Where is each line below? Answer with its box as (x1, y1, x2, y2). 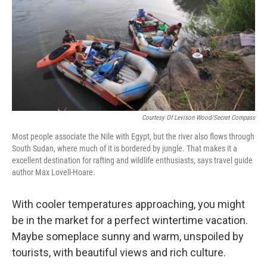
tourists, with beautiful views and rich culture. (12, 246, 226, 259)
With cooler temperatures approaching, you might (12, 198, 245, 210)
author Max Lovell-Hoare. (12, 167, 95, 177)
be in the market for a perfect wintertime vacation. (12, 214, 248, 226)
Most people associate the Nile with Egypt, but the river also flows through (12, 132, 254, 141)
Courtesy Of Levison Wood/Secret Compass (142, 114, 255, 122)
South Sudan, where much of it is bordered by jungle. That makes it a (12, 144, 237, 153)
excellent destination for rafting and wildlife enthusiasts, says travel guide (12, 156, 253, 165)
